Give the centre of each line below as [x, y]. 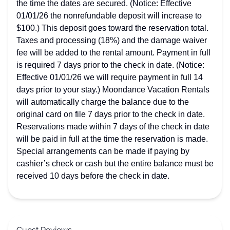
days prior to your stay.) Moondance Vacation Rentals [113, 90]
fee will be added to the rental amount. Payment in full [113, 53]
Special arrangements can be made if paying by [103, 151]
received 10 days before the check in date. [93, 176]
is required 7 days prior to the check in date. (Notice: [110, 65]
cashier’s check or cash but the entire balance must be [115, 164]
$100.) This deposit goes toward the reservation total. [112, 28]
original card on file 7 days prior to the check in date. [111, 114]
